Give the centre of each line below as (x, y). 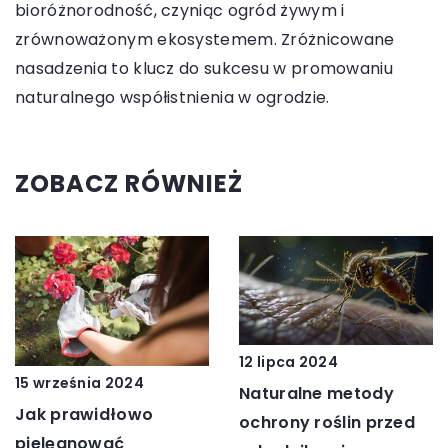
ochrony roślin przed (327, 423)
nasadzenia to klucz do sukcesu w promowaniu (204, 69)
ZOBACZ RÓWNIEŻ (129, 184)
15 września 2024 (79, 382)
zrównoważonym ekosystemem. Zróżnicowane (205, 40)
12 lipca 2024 (288, 362)
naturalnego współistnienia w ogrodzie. (172, 98)
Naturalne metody (316, 394)
